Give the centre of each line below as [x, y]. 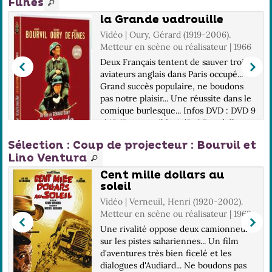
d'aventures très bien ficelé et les [166, 253]
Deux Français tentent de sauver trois [174, 62]
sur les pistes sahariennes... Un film [170, 241]
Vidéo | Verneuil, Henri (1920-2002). [172, 202]
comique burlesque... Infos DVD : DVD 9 [178, 110]
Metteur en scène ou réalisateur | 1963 [176, 214]
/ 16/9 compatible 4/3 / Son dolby [171, 123]
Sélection [36, 145]
